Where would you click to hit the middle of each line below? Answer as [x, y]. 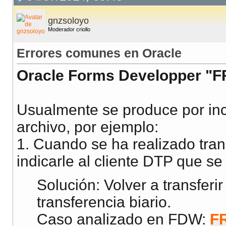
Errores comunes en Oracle [99, 53]
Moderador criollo [69, 30]
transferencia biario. [104, 202]
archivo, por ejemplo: [88, 127]
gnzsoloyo [68, 21]
